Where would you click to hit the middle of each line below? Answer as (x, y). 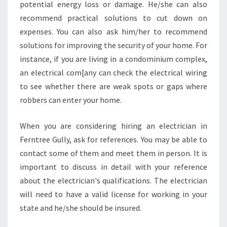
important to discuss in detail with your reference (113, 167)
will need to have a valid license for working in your (113, 194)
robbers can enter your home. (71, 100)
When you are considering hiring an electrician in (113, 126)
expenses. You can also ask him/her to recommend (113, 31)
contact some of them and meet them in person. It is (113, 153)
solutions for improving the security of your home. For (113, 45)
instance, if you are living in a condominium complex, (113, 59)
